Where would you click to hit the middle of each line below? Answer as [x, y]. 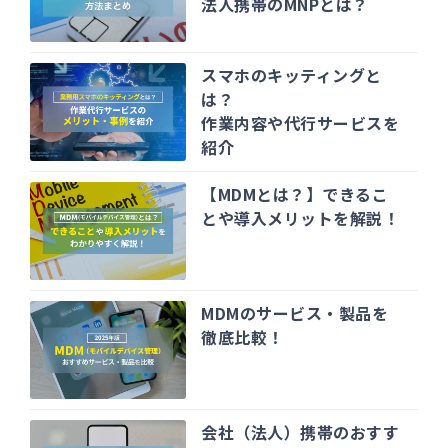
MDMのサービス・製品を [295, 313]
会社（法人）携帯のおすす [300, 432]
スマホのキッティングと [291, 75]
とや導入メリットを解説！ [300, 218]
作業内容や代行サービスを [300, 123]
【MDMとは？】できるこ [295, 194]
